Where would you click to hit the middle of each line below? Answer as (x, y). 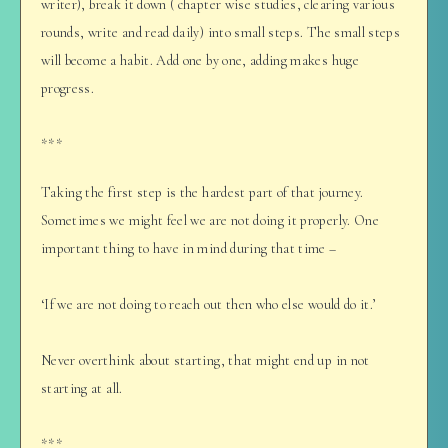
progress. (68, 88)
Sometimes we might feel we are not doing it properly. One (210, 221)
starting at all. (82, 389)
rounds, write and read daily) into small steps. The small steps (221, 32)
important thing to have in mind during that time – (189, 249)
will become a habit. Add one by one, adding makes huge (200, 60)
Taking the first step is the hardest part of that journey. (202, 193)
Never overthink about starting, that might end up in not (205, 361)
